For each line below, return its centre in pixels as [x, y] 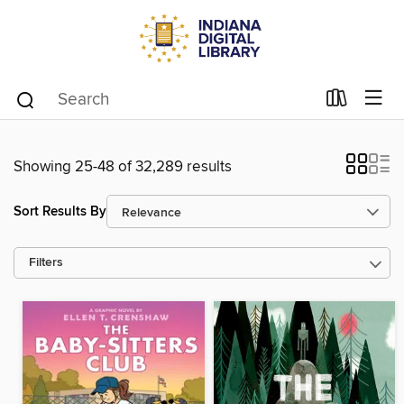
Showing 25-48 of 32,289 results [123, 167]
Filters [46, 263]
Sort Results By [60, 211]
